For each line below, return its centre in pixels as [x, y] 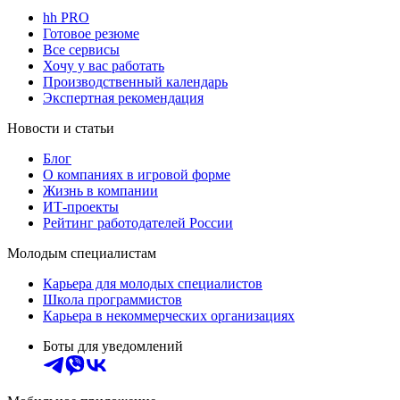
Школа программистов [112, 300]
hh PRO [66, 18]
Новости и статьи [61, 129]
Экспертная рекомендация [123, 98]
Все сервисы [81, 50]
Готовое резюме [91, 34]
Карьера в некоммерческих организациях [169, 316]
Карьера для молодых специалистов [153, 284]
